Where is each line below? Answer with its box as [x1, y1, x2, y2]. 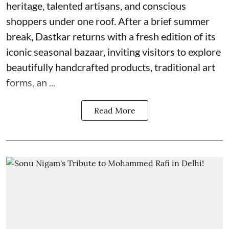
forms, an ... [6, 76, 55, 88]
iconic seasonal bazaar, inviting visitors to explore [6, 45, 221, 58]
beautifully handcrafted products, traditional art [6, 60, 215, 73]
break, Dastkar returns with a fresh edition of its [6, 30, 216, 42]
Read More [94, 105, 135, 116]
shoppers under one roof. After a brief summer [6, 14, 210, 27]
